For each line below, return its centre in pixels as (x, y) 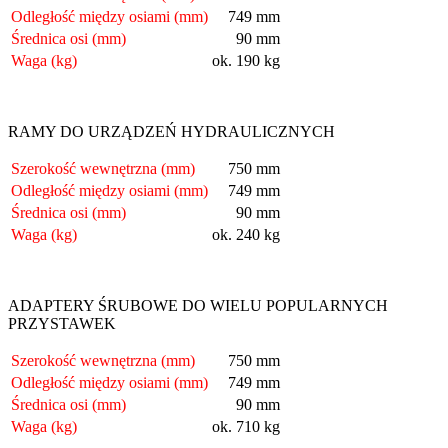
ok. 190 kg (246, 60)
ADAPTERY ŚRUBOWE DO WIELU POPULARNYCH (198, 305)
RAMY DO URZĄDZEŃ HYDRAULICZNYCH (171, 131)
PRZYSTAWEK (62, 323)
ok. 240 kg (246, 234)
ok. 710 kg (246, 426)
